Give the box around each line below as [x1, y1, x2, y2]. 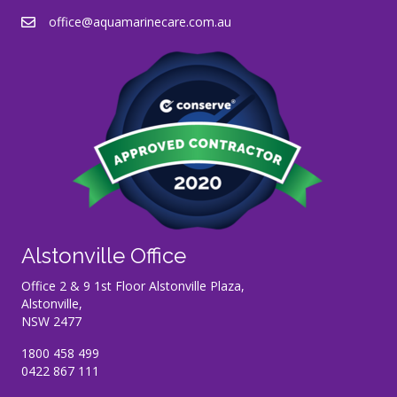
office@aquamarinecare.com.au [49, 12, 231, 30]
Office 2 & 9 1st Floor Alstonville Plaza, [21, 276, 245, 294]
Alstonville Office [21, 242, 186, 269]
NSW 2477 [21, 312, 82, 330]
